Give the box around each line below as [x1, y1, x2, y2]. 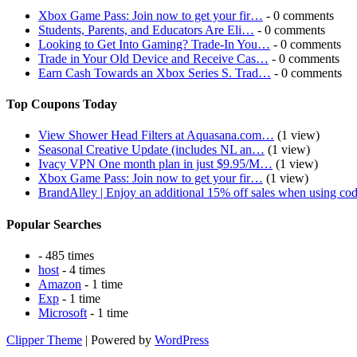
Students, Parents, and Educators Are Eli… [38, 22, 254, 37]
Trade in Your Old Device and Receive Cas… [38, 51, 269, 65]
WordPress [155, 332, 209, 347]
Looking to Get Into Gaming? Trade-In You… [38, 37, 270, 51]
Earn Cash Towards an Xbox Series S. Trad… [38, 65, 271, 80]
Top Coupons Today [6, 96, 117, 111]
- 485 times [38, 248, 94, 262]
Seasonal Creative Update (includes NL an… [38, 143, 265, 157]
